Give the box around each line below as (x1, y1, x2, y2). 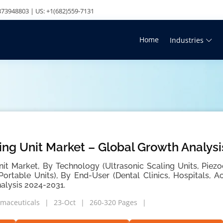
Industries (170, 35, 204, 45)
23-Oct (54, 198, 76, 207)
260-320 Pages (90, 198, 137, 207)
